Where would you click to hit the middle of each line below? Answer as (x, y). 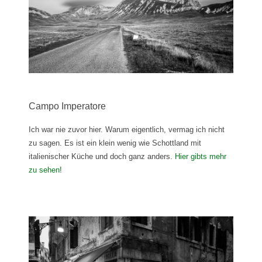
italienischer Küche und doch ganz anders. (102, 157)
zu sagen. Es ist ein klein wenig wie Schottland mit (115, 143)
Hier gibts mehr (201, 157)
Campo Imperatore (67, 106)
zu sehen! (45, 170)
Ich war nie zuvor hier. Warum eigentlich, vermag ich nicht (127, 130)
